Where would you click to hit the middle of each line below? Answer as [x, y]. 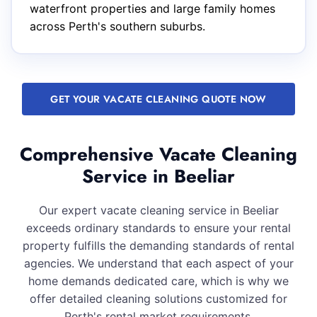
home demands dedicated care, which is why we [158, 281]
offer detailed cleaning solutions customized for [158, 299]
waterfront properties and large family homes [152, 8]
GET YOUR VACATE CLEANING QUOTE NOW [158, 99]
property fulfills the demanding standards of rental [158, 246]
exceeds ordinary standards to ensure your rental [158, 228]
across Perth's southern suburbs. [117, 26]
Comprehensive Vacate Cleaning [158, 154]
